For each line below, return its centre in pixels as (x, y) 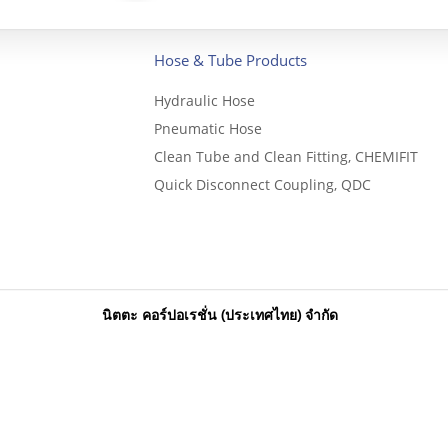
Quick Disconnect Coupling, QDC (262, 184)
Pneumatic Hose (208, 128)
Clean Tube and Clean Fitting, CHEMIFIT (286, 156)
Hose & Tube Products (230, 60)
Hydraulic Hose (204, 100)
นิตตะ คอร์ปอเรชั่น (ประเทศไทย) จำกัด (220, 314)
